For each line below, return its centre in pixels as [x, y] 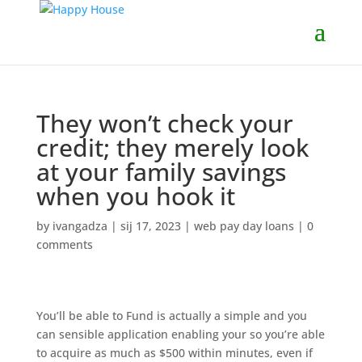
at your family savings [161, 172]
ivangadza [80, 226]
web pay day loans [244, 226]
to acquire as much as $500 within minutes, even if [174, 353]
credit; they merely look [172, 147]
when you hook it [135, 196]
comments [64, 244]
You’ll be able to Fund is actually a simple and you [171, 316]
